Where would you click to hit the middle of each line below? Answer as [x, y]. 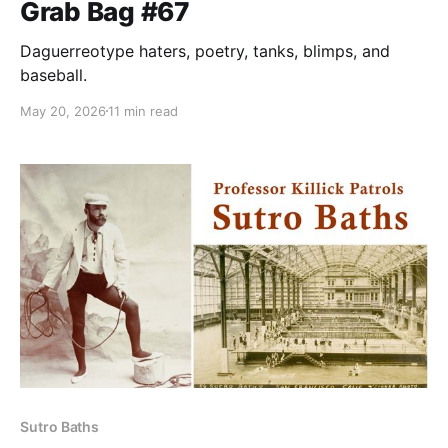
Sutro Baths [60, 427]
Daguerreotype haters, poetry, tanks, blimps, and [205, 50]
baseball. [53, 74]
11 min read [143, 110]
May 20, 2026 [63, 110]
